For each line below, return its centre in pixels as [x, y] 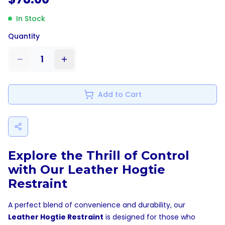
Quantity [24, 36]
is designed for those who [149, 217]
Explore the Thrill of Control [99, 155]
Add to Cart [120, 94]
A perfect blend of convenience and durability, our [97, 205]
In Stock [31, 18]
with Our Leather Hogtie [87, 169]
